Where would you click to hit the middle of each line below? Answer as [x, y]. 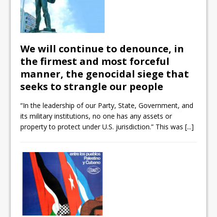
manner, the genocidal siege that [105, 74]
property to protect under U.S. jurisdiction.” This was [103, 127]
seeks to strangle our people [92, 87]
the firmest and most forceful [95, 62]
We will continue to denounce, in [102, 49]
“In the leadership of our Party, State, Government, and [107, 106]
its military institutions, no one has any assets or [96, 116]
